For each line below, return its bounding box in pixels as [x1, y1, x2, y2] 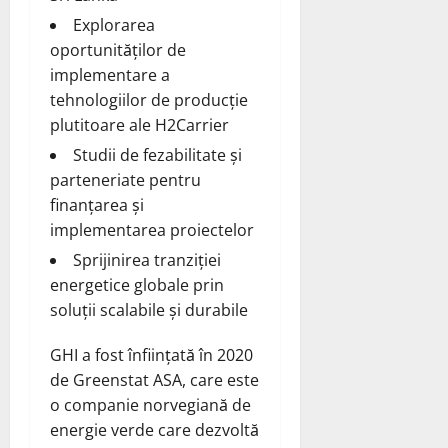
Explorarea [73, 14, 155, 37]
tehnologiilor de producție [50, 89, 248, 112]
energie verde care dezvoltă [50, 419, 259, 442]
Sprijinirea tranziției [73, 249, 221, 272]
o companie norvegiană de [50, 394, 251, 417]
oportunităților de [50, 39, 186, 62]
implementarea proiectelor [50, 219, 254, 242]
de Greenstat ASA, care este [50, 369, 259, 392]
